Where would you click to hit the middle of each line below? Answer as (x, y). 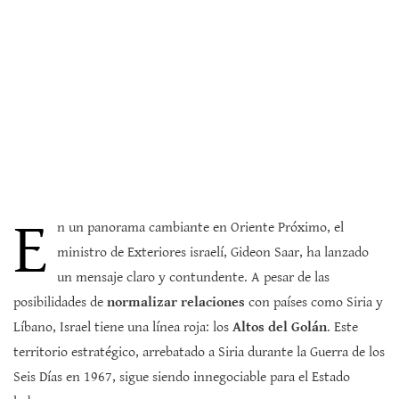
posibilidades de (60, 303)
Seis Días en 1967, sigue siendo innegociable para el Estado (182, 378)
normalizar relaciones (176, 303)
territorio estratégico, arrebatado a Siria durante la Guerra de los (199, 353)
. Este (342, 328)
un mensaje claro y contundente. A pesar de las (193, 278)
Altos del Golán (280, 328)
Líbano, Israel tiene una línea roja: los (123, 328)
